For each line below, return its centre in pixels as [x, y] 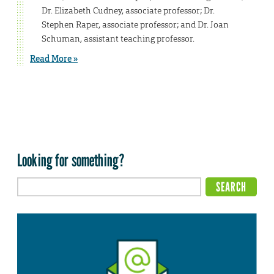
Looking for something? [71, 160]
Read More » [54, 59]
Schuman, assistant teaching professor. [118, 39]
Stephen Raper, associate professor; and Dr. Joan [135, 25]
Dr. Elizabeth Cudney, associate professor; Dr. [128, 11]
